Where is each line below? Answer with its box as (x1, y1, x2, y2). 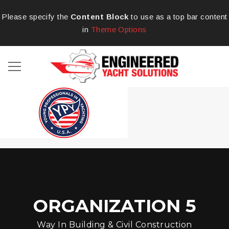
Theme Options (90, 25, 147, 34)
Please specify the (2, 12, 71, 21)
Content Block (71, 12, 129, 21)
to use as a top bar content (128, 12, 227, 21)
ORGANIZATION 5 (33, 195, 196, 217)
